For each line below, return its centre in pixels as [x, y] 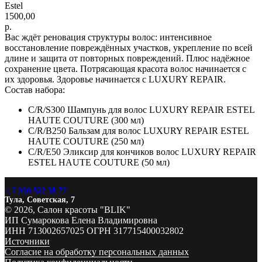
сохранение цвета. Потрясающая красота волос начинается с [125, 68]
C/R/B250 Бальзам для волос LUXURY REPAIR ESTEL [138, 130]
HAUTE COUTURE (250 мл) [86, 141]
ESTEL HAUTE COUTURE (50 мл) [99, 162]
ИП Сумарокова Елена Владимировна [81, 220]
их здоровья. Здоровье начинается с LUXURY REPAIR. [115, 79]
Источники [27, 241]
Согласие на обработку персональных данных [97, 251]
